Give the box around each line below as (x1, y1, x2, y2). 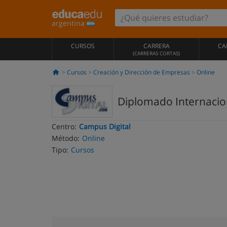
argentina (52, 18, 87, 28)
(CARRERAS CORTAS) (133, 50, 180, 57)
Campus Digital (79, 122, 131, 131)
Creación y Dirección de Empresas (93, 68, 190, 77)
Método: (52, 133, 80, 143)
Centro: (52, 122, 77, 131)
